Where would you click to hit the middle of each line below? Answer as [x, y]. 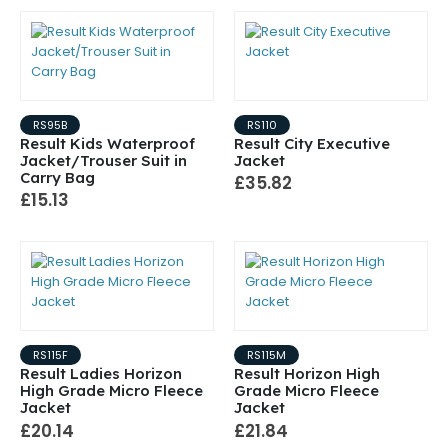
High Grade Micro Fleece [111, 391]
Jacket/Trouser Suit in [103, 160]
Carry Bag [57, 177]
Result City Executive [312, 143]
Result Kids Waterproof [107, 143]
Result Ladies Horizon [101, 374]
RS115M [266, 355]
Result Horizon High [307, 374]
